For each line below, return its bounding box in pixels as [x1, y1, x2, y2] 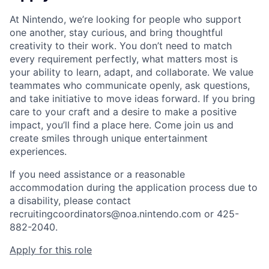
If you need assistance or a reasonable [10, 168, 185, 181]
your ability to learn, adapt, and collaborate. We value [10, 66, 253, 79]
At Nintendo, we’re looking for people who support [10, 13, 241, 26]
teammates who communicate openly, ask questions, [10, 79, 250, 92]
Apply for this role [10, 244, 92, 256]
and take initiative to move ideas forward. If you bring [10, 92, 255, 105]
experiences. [10, 145, 67, 158]
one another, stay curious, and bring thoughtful [10, 26, 223, 39]
